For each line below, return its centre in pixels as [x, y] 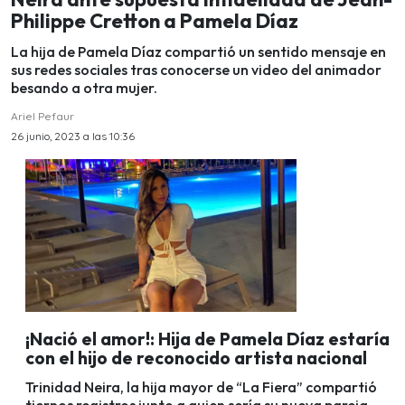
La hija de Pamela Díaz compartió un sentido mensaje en [198, 52]
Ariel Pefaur [42, 117]
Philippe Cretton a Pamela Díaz [155, 21]
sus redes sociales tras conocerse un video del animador [196, 70]
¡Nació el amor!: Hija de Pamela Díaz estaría [207, 339]
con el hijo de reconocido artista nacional [196, 358]
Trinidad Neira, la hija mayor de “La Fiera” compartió [201, 387]
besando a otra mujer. [84, 88]
